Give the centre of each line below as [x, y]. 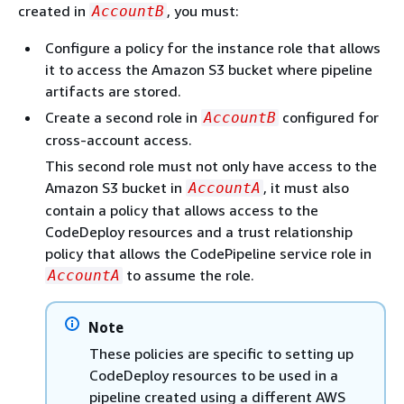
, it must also [306, 188]
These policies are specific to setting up [221, 353]
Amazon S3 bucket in [115, 188]
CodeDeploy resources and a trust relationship [199, 232]
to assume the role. [188, 275]
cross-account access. [119, 140]
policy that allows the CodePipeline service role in [208, 253]
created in [54, 11]
